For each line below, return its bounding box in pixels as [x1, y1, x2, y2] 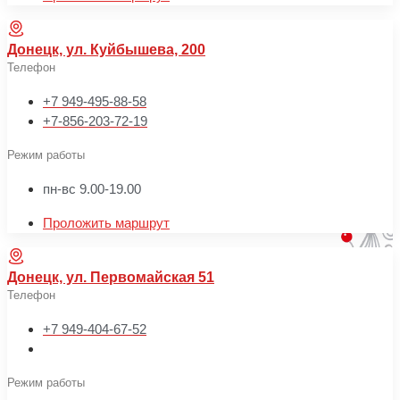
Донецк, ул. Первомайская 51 [7, 269, 214, 285]
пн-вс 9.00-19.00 [43, 180, 141, 196]
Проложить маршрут [43, 214, 170, 230]
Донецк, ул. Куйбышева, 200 [7, 41, 205, 57]
